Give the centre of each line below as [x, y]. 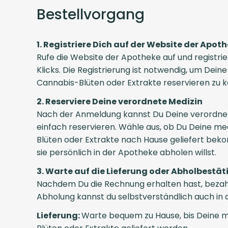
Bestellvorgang [91, 14]
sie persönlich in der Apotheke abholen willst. [126, 152]
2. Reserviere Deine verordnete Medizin [120, 101]
